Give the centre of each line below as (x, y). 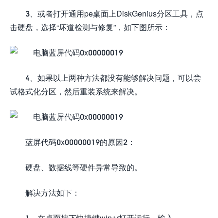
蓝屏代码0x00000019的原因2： (80, 142)
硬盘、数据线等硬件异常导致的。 (84, 167)
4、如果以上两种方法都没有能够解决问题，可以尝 (113, 77)
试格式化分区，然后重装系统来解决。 (76, 91)
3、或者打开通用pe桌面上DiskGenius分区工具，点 (114, 13)
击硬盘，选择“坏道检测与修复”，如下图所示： (90, 27)
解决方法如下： (53, 192)
